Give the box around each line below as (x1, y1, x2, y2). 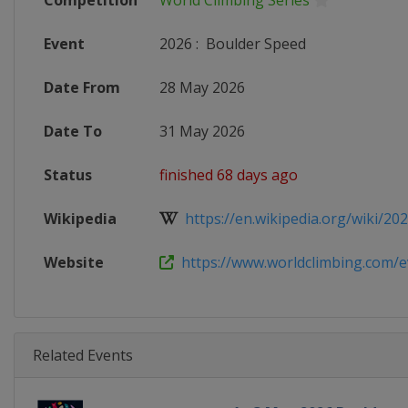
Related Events (33, 345, 133, 365)
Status (44, 165, 92, 185)
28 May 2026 (159, 77, 245, 97)
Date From (44, 77, 120, 97)
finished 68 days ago (159, 165, 298, 185)
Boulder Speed (202, 34, 306, 54)
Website (44, 252, 104, 272)
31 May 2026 (159, 121, 245, 141)
